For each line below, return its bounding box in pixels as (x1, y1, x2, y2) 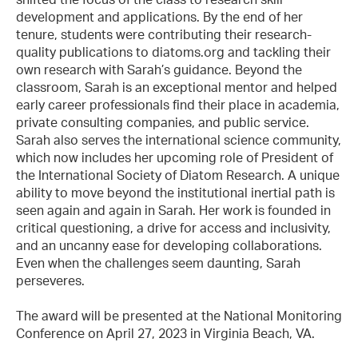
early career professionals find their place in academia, (16, 96, 340, 113)
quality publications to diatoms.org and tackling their (16, 43, 331, 60)
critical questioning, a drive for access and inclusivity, (16, 219, 331, 236)
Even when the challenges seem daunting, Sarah (16, 254, 300, 271)
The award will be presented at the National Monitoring (16, 307, 342, 324)
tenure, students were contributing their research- (16, 26, 312, 42)
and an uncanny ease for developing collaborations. (16, 237, 322, 253)
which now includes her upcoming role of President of (16, 149, 333, 165)
